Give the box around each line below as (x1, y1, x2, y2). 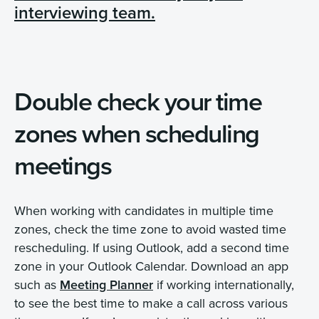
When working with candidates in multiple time (14, 201, 273, 219)
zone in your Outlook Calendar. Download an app (14, 256, 288, 275)
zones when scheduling (14, 114, 259, 152)
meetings (14, 146, 111, 184)
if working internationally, (153, 275, 294, 293)
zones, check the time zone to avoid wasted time (14, 219, 286, 238)
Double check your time (14, 82, 261, 120)
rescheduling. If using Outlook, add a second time (14, 238, 289, 256)
